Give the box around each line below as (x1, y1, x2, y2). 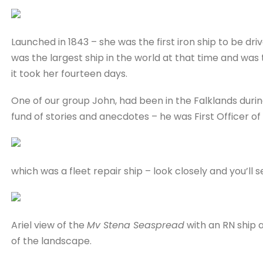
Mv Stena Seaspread (86, 218, 184, 232)
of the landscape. (11, 234, 92, 248)
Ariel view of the (11, 218, 87, 232)
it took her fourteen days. (11, 67, 127, 81)
